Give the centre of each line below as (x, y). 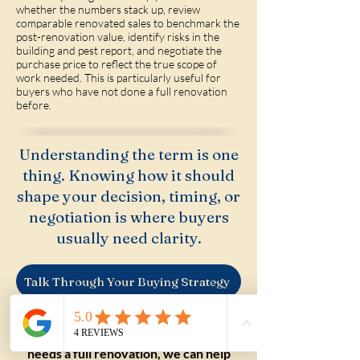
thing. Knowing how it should (129, 175)
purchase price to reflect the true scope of (117, 64)
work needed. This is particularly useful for (119, 78)
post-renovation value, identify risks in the (118, 37)
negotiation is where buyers (129, 217)
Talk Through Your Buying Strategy (127, 281)
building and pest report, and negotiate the (119, 50)
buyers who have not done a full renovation (122, 91)
